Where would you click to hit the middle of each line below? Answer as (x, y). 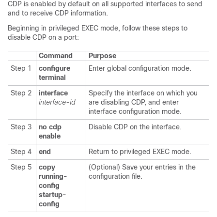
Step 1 (22, 68)
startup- (53, 195)
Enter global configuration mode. (140, 68)
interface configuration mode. (135, 111)
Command (56, 56)
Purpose (102, 56)
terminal (52, 77)
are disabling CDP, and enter (134, 102)
